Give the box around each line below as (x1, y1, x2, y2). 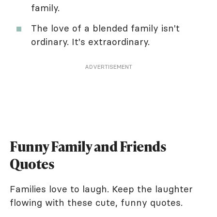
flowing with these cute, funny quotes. (10, 196, 183, 208)
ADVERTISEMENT (85, 62, 132, 70)
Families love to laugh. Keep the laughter (10, 183, 193, 195)
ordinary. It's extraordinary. (31, 35, 150, 47)
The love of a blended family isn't (31, 22, 180, 34)
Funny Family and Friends (10, 137, 166, 155)
